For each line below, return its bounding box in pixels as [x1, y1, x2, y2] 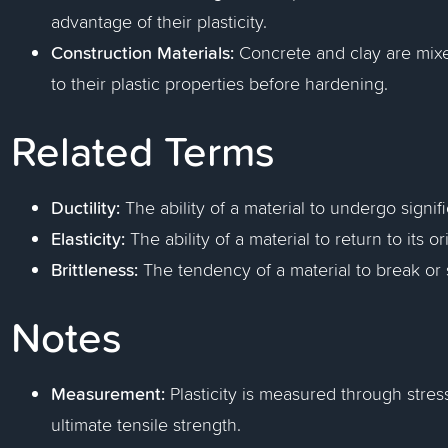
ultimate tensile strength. [51, 412, 242, 437]
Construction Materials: [51, 39, 235, 65]
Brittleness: [51, 256, 139, 282]
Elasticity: [51, 225, 126, 251]
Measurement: [51, 380, 166, 406]
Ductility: [51, 194, 121, 220]
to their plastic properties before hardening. [51, 71, 389, 96]
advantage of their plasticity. [51, 9, 268, 34]
